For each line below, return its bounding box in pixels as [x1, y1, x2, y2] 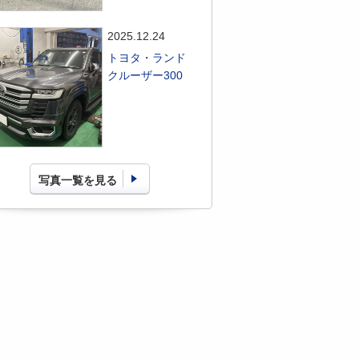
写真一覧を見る [38, 174, 118, 187]
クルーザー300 [107, 69, 184, 82]
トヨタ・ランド [107, 51, 187, 64]
